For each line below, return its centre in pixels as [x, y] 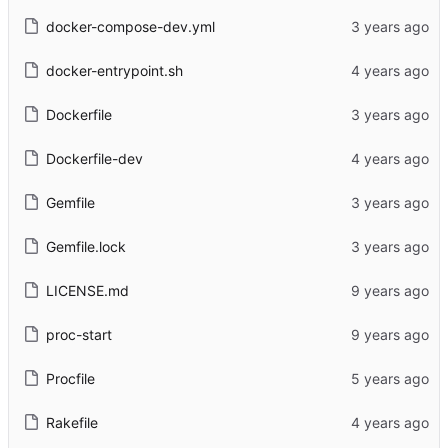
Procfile [70, 378]
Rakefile [71, 422]
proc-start [78, 334]
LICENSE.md [87, 290]
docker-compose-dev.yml [130, 26]
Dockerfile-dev [94, 158]
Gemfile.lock [85, 246]
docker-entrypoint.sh [114, 70]
